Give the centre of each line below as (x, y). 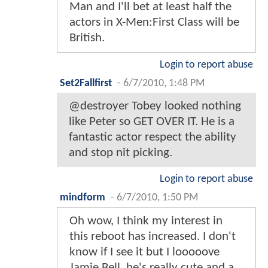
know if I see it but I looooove (144, 252)
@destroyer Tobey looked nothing (155, 106)
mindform (83, 197)
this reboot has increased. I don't (153, 236)
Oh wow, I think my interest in (146, 221)
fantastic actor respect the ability (153, 137)
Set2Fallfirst (86, 83)
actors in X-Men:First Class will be (154, 22)
